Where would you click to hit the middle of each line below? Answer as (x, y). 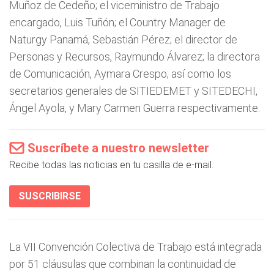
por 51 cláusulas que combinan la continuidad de (123, 264)
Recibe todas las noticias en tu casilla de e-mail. (111, 165)
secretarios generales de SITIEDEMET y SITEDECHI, (133, 91)
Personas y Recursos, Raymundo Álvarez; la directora (135, 57)
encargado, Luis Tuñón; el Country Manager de (117, 22)
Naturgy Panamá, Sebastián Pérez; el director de (123, 39)
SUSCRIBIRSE (50, 196)
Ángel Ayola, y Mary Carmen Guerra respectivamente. (135, 108)
